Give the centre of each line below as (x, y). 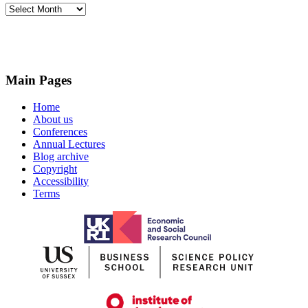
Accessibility (61, 181)
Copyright (55, 168)
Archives (24, 8)
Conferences (60, 131)
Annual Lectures (69, 144)
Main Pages (38, 80)
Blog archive (61, 156)
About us (53, 119)
